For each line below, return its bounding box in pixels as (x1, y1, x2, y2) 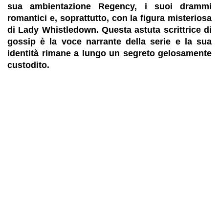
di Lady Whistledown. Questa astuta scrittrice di (7, 25, 212, 35)
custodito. (7, 60, 49, 70)
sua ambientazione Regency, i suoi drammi (7, 1, 212, 11)
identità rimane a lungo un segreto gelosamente (7, 48, 212, 58)
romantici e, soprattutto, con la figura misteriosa (7, 13, 212, 23)
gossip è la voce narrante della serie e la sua (7, 37, 212, 46)
